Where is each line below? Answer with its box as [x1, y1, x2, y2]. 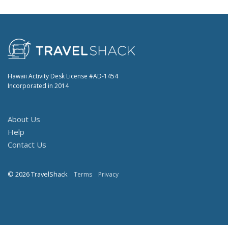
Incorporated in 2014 [8, 81, 69, 90]
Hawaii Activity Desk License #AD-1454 [8, 71, 118, 80]
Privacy [98, 169, 119, 179]
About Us [8, 113, 40, 124]
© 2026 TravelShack [8, 169, 68, 179]
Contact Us [8, 139, 46, 150]
